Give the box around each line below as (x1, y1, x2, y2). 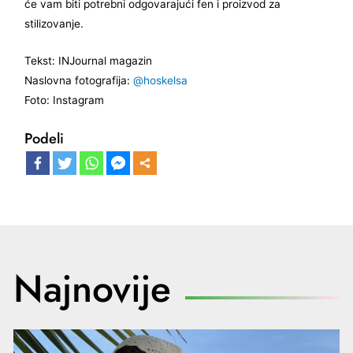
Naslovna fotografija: (24, 74, 134, 87)
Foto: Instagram (24, 94, 105, 107)
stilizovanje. (24, 17, 84, 31)
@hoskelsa (133, 74, 188, 87)
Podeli (24, 128, 65, 150)
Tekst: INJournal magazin (24, 54, 153, 68)
